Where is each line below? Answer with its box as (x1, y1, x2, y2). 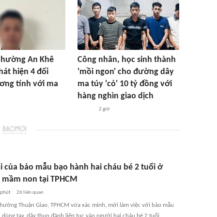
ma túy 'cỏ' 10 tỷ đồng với (77, 79, 172, 89)
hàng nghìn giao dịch (77, 92, 154, 101)
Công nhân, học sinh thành (77, 55, 176, 64)
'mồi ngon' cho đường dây (77, 67, 174, 77)
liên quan (22, 190, 44, 195)
